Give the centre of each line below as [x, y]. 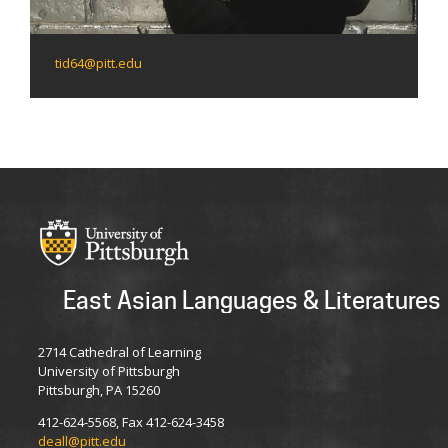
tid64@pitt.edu [98, 63]
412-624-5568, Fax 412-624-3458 [131, 422]
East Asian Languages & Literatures [252, 301]
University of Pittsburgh [109, 371]
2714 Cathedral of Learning [119, 352]
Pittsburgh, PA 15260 [99, 390]
